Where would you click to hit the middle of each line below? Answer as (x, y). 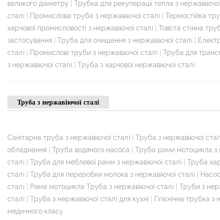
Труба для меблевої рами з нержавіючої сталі (106, 162)
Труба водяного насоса (91, 150)
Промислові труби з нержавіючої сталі (94, 52)
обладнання (27, 150)
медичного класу (35, 211)
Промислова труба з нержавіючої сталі (95, 15)
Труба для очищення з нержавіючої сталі (125, 40)
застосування (30, 40)
